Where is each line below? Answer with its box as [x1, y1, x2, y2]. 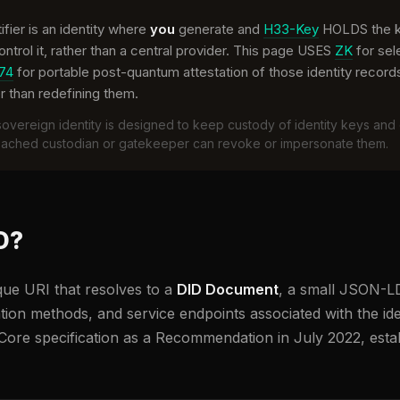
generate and [175, 21, 263, 38]
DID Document [177, 280, 279, 299]
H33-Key [263, 21, 319, 38]
